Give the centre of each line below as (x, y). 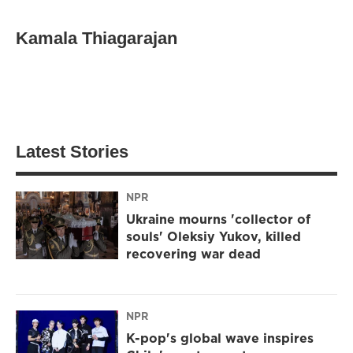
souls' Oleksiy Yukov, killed (214, 237)
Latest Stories (72, 151)
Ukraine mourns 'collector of (218, 219)
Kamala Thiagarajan (97, 38)
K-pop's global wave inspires (220, 338)
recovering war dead (193, 254)
